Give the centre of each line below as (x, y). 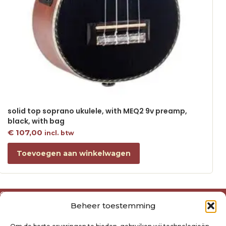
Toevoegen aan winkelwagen (73, 153)
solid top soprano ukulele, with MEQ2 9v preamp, (97, 111)
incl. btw (59, 133)
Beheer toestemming (113, 206)
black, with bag (36, 121)
